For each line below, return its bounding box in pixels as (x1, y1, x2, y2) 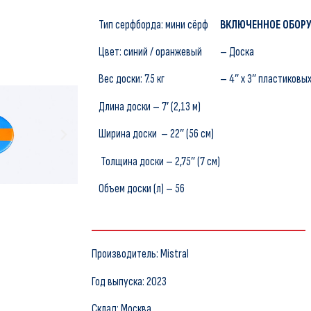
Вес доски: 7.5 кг (98, 72, 165, 87)
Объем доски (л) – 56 (98, 182, 185, 196)
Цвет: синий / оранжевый (98, 45, 202, 60)
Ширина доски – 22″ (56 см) (98, 127, 214, 142)
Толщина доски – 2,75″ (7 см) (98, 154, 220, 169)
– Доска (219, 45, 254, 60)
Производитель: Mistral (91, 247, 189, 262)
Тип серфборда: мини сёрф (98, 17, 208, 32)
